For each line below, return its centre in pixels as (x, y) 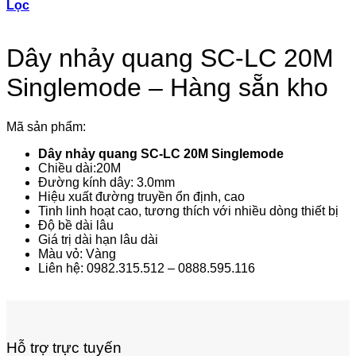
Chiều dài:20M (79, 168)
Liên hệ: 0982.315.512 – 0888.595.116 (147, 268)
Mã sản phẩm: (46, 126)
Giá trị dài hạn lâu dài (98, 239)
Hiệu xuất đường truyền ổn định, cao (141, 196)
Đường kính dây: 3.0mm (106, 182)
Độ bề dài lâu (76, 225)
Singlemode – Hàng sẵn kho (167, 88)
